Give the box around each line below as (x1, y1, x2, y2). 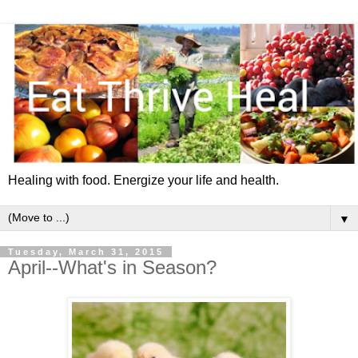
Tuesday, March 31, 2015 (8, 246, 164, 257)
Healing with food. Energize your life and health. (8, 173, 279, 187)
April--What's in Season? (8, 256, 217, 278)
